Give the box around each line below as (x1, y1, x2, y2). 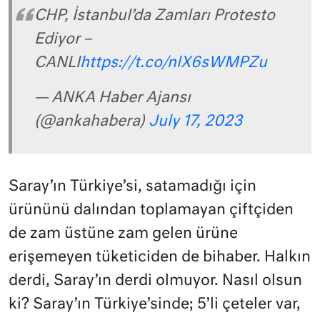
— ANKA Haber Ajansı (34, 90, 191, 106)
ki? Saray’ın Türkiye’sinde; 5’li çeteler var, (9, 297, 301, 313)
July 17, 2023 (149, 114, 242, 129)
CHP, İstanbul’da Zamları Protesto (34, 8, 275, 24)
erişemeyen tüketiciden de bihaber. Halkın (9, 250, 311, 266)
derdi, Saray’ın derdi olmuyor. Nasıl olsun (9, 274, 302, 289)
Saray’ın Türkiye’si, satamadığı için (9, 179, 256, 195)
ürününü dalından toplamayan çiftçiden (9, 203, 294, 219)
